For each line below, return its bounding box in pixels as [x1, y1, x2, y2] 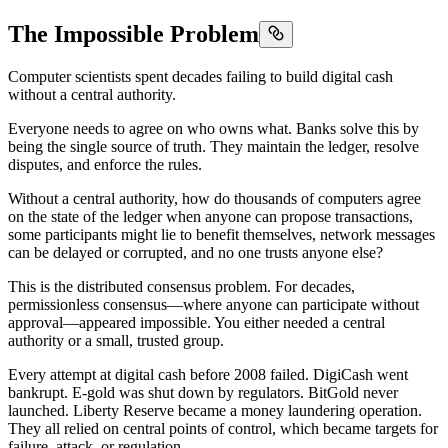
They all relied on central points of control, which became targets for [8, 419, 438, 437]
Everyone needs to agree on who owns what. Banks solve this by [8, 119, 419, 137]
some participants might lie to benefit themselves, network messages [8, 225, 435, 243]
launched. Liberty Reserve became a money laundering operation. [8, 401, 422, 419]
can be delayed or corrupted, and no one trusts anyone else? [8, 243, 383, 261]
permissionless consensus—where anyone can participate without [8, 295, 419, 313]
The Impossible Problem [8, 21, 259, 48]
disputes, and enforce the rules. [8, 155, 202, 173]
